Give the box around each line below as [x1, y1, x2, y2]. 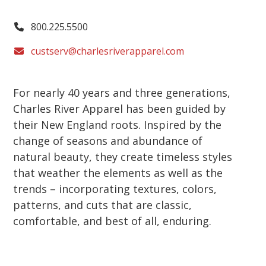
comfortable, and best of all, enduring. [13, 213, 212, 228]
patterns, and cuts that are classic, [13, 197, 192, 212]
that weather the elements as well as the [13, 165, 223, 180]
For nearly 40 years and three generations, [13, 85, 231, 100]
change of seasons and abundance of [13, 133, 203, 148]
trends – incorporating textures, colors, [13, 181, 217, 196]
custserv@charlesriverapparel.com [31, 44, 185, 58]
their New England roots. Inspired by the [13, 117, 222, 132]
